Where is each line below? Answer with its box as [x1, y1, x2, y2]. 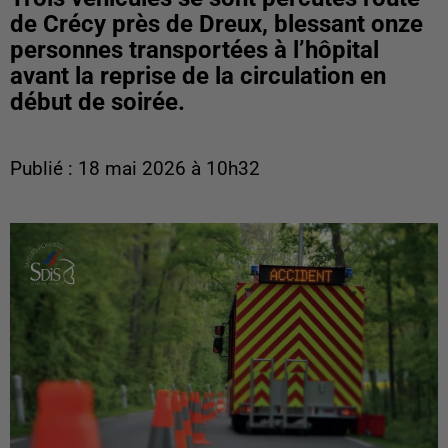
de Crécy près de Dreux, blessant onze [10, 10, 423, 38]
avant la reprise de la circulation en [10, 62, 386, 90]
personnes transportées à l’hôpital [10, 36, 379, 64]
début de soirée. [10, 88, 185, 116]
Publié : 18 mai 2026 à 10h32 [10, 158, 260, 180]
